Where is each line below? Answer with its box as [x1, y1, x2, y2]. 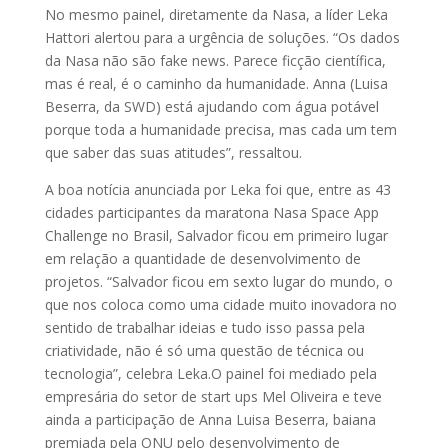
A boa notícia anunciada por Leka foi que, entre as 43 [44, 180, 391, 200]
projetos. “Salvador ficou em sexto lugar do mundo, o [44, 272, 393, 292]
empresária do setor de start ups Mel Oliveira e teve [44, 387, 382, 407]
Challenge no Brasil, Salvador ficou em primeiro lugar [44, 226, 388, 246]
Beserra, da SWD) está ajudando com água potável [44, 97, 379, 117]
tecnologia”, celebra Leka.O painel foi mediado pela [44, 364, 377, 384]
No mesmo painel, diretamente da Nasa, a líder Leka [44, 5, 388, 25]
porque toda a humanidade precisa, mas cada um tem [44, 120, 397, 140]
